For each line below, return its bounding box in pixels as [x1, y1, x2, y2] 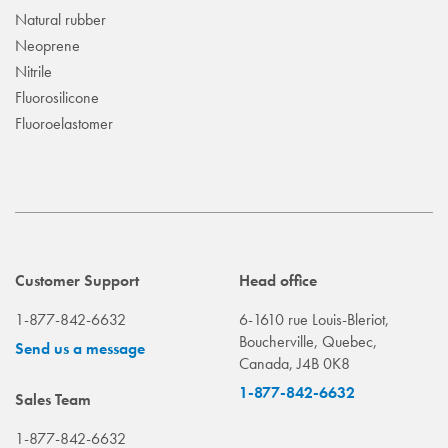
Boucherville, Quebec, [239, 331, 377, 353]
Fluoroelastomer [15, 113, 113, 135]
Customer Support [15, 270, 139, 292]
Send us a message [15, 338, 145, 360]
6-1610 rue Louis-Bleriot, [239, 309, 389, 331]
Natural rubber [15, 9, 106, 31]
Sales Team [15, 389, 91, 411]
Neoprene [15, 35, 80, 57]
